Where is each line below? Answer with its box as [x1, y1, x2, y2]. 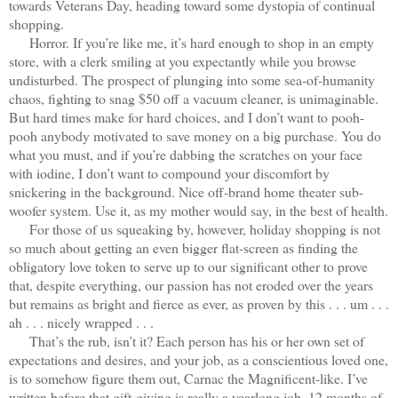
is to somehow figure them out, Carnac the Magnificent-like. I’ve [9, 368, 368, 387]
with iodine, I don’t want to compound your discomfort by [9, 163, 330, 182]
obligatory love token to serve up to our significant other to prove [9, 256, 368, 275]
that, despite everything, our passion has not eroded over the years [9, 275, 373, 294]
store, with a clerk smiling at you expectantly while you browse [9, 51, 356, 70]
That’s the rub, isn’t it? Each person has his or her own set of [9, 330, 364, 350]
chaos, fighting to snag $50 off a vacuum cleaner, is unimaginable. [9, 88, 378, 107]
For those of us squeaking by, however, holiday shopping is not [9, 219, 380, 238]
